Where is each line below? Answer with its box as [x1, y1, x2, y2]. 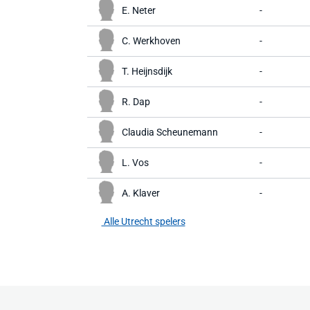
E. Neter [122, 5, 156, 16]
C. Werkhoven [122, 35, 181, 46]
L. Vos [122, 157, 149, 168]
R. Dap [122, 96, 150, 107]
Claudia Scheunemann [122, 127, 218, 138]
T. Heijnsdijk [122, 66, 172, 77]
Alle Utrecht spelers [101, 216, 185, 227]
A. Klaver [122, 188, 160, 199]
